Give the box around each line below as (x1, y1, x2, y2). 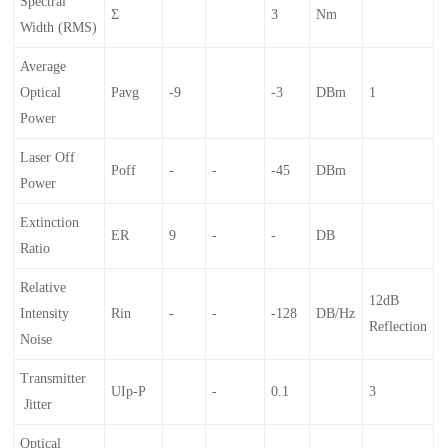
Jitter (20, 396, 53, 412)
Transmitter (20, 370, 87, 386)
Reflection (369, 318, 428, 334)
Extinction (20, 214, 80, 230)
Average (20, 58, 67, 74)
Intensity (20, 305, 70, 321)
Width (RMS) (20, 19, 98, 35)
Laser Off (20, 149, 76, 165)
